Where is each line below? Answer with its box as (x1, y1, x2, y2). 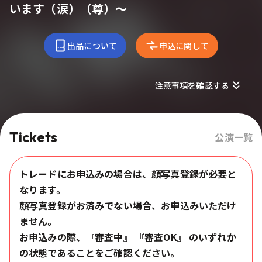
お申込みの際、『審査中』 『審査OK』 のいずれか (19, 229, 236, 244)
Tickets (9, 127, 58, 146)
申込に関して (159, 39, 209, 51)
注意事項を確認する (154, 79, 229, 91)
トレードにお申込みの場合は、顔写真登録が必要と (19, 166, 237, 181)
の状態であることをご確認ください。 (19, 245, 180, 260)
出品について (67, 39, 117, 51)
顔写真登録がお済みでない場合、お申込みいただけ (19, 198, 237, 212)
